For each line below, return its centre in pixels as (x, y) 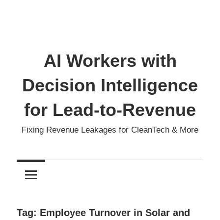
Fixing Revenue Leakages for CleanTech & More (110, 130)
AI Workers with (110, 61)
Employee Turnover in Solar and (115, 213)
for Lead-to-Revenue (110, 110)
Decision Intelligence (110, 85)
